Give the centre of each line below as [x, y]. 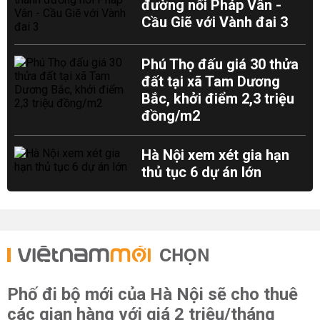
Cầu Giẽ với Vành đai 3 [215, 22]
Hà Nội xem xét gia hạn [216, 155]
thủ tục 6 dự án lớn [202, 172]
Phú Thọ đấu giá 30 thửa [220, 64]
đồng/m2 [171, 116]
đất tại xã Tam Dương [211, 81]
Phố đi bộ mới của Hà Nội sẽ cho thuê [152, 294]
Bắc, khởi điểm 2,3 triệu [218, 99]
